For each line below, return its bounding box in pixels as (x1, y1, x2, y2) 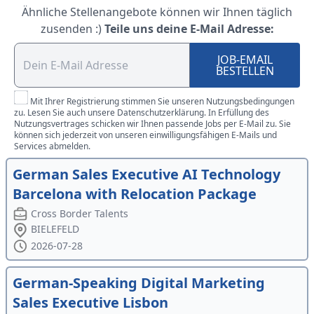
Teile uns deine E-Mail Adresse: (104, 20, 274, 36)
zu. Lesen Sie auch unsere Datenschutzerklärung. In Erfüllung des (14, 106, 269, 118)
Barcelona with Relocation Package (13, 184, 257, 203)
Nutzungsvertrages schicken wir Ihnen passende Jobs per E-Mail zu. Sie (14, 117, 291, 130)
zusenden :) (40, 20, 102, 36)
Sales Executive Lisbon (13, 292, 168, 312)
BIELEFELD (31, 221, 80, 235)
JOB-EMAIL (217, 51, 273, 67)
